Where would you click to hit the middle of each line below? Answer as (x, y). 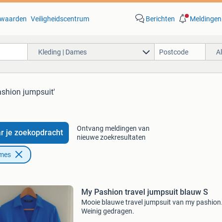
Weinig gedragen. (108, 211)
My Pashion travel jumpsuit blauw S (144, 192)
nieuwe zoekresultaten (111, 137)
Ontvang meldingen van (113, 128)
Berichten (160, 19)
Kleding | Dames (62, 52)
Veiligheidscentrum (60, 19)
